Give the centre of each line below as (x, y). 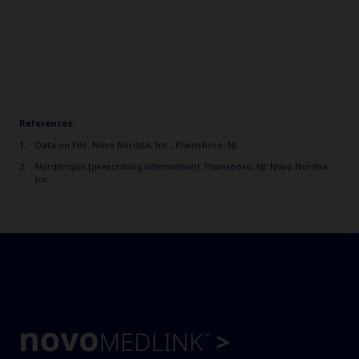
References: (47, 123)
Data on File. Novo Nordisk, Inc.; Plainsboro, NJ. (137, 145)
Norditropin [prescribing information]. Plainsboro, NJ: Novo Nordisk (182, 166)
